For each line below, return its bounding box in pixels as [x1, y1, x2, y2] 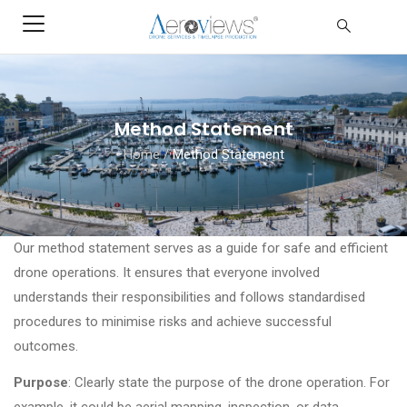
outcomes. [14, 337, 78, 354]
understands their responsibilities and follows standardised [14, 288, 365, 305]
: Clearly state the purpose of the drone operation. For [68, 374, 390, 392]
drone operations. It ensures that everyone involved [14, 263, 320, 281]
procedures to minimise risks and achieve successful [14, 313, 332, 330]
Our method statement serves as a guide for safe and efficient [14, 239, 388, 256]
